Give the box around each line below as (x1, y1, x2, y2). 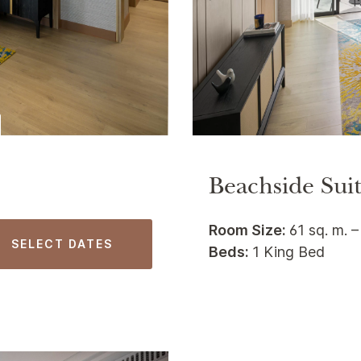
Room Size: (209, 221, 289, 239)
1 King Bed (252, 243, 325, 260)
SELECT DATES (19, 236, 113, 251)
